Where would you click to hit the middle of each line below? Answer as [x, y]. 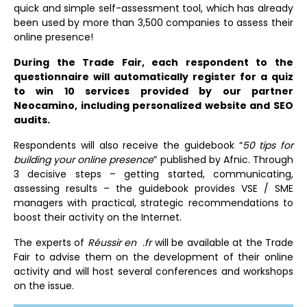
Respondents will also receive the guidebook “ [128, 145]
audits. [32, 120]
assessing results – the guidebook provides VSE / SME [153, 188]
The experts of [51, 242]
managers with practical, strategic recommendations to [153, 202]
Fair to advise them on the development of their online [153, 257]
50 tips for [268, 145]
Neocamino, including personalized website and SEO [153, 105]
